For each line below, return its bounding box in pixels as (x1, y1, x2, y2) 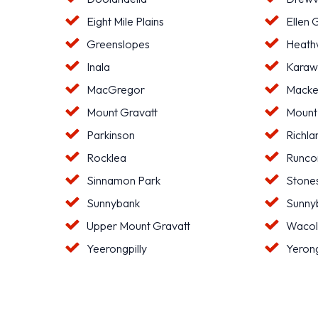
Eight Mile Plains (87, 13, 164, 28)
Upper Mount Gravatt (87, 218, 190, 233)
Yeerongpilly (87, 241, 147, 256)
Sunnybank (87, 195, 140, 210)
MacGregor (87, 82, 145, 97)
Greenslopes (87, 36, 150, 51)
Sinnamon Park (87, 172, 160, 187)
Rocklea (87, 150, 126, 165)
